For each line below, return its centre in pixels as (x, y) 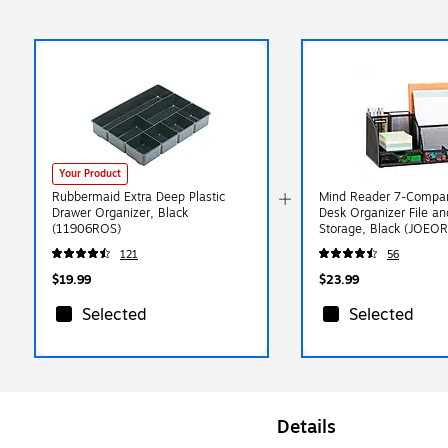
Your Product (90, 173)
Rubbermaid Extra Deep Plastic (138, 196)
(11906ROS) (86, 228)
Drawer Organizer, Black (120, 212)
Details (306, 426)
